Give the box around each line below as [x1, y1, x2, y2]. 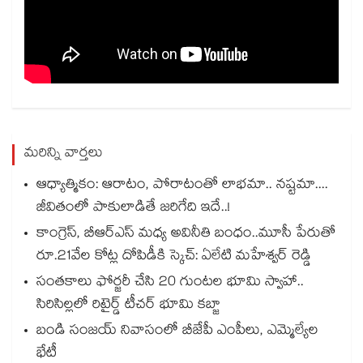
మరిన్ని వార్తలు [24, 143, 103, 167]
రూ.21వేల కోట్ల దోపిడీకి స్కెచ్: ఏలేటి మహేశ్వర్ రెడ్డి [36, 246, 311, 270]
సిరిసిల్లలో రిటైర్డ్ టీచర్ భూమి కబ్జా [36, 294, 220, 318]
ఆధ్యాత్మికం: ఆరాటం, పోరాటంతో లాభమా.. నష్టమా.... [36, 174, 328, 199]
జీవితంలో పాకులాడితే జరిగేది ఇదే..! [36, 197, 230, 221]
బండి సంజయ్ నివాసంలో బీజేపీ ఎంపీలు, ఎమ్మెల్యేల [36, 320, 318, 344]
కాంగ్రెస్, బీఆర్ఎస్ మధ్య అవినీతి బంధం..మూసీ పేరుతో [36, 223, 335, 247]
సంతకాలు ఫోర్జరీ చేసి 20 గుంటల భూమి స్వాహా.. [36, 271, 304, 296]
